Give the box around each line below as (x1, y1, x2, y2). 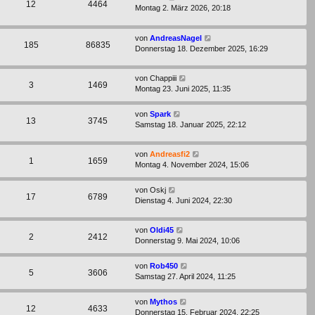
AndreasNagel (150, 33, 202, 42)
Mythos (150, 297, 177, 306)
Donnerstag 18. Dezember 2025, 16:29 (135, 44, 268, 53)
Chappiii (150, 73, 176, 82)
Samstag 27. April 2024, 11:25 (135, 271, 236, 281)
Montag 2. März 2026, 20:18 (135, 4, 231, 13)
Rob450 (150, 261, 178, 270)
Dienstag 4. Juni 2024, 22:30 (135, 195, 232, 205)
